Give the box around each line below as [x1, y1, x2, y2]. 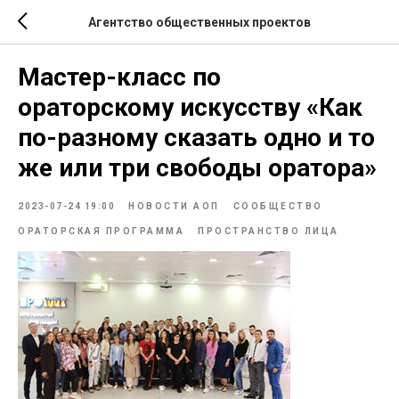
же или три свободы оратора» [18, 153, 377, 183]
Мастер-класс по [18, 62, 221, 92]
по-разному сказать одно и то [18, 123, 375, 152]
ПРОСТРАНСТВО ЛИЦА [198, 226, 339, 236]
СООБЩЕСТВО [232, 201, 323, 211]
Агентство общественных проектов [88, 14, 311, 29]
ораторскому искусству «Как [18, 93, 362, 122]
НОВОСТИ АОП [128, 201, 220, 211]
